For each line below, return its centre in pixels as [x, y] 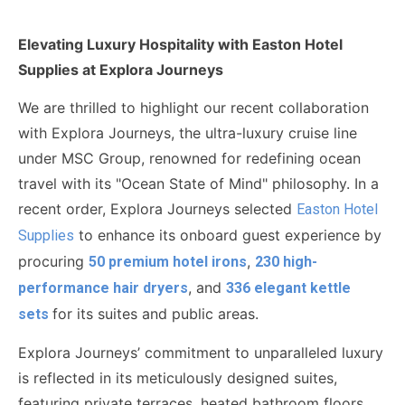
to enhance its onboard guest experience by [228, 235]
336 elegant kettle [288, 287]
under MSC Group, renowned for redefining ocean [189, 158]
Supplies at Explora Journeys [121, 70]
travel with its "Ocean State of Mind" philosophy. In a [198, 183]
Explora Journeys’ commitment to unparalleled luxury [201, 352]
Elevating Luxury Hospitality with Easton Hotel [180, 45]
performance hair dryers [103, 287]
